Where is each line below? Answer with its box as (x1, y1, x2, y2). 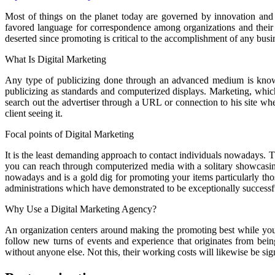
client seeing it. (5, 108, 63, 119)
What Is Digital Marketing (5, 54, 106, 65)
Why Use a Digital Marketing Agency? (5, 204, 157, 215)
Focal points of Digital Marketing (5, 129, 134, 140)
